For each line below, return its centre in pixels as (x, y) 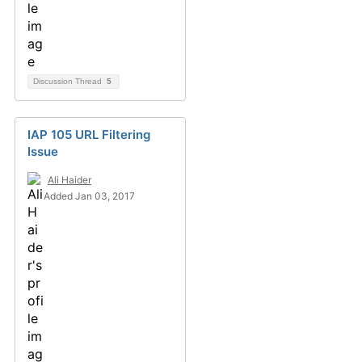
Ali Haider (69, 180)
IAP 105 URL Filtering (89, 135)
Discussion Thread (69, 81)
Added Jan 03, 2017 (89, 196)
